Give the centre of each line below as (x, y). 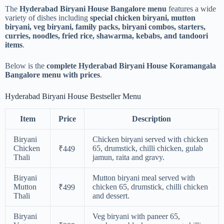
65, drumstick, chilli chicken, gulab (148, 148)
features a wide (191, 8)
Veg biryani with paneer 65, (136, 216)
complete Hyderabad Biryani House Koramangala (131, 65)
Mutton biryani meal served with (144, 177)
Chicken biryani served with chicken (150, 139)
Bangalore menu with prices (52, 74)
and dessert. (111, 195)
